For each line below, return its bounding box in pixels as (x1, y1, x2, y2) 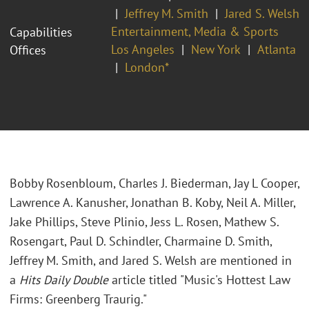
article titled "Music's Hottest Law (112, 272, 290, 288)
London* (125, 59, 169, 75)
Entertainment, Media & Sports (111, 23, 279, 39)
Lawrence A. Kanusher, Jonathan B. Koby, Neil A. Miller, (10, 195, 295, 211)
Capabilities (10, 23, 72, 40)
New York (191, 41, 241, 57)
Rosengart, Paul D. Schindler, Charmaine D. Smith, (10, 233, 272, 250)
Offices (10, 41, 46, 58)
